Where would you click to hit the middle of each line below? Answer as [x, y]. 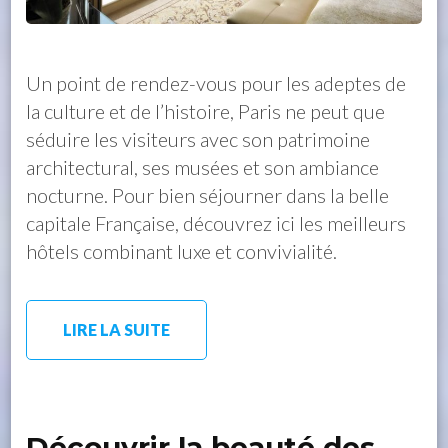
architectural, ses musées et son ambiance [203, 167]
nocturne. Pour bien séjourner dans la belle [208, 195]
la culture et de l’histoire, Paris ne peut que [206, 111]
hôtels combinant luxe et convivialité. [182, 251]
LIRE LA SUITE [117, 330]
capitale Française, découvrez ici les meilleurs [216, 223]
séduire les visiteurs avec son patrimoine [198, 139]
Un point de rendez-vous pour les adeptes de [216, 83]
